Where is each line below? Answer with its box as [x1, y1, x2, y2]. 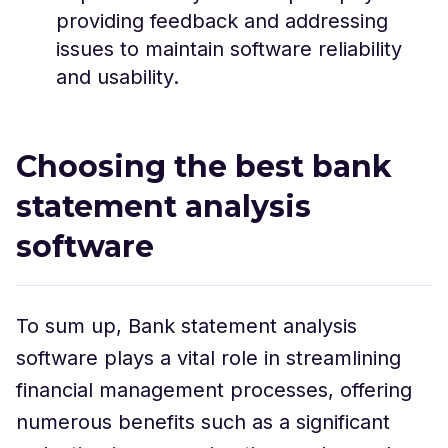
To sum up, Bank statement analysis [16, 313, 357, 338]
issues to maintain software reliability [56, 36, 402, 61]
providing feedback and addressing [56, 8, 388, 33]
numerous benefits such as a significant [16, 409, 390, 434]
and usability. [56, 64, 179, 89]
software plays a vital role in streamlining [16, 345, 401, 370]
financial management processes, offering [16, 377, 412, 402]
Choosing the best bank [16, 147, 392, 185]
